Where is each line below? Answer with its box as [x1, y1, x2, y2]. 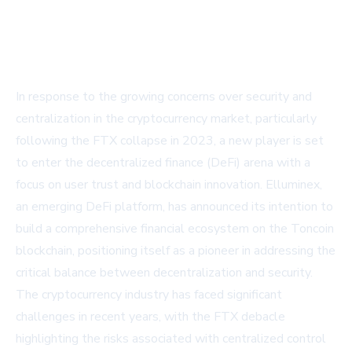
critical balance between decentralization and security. [16, 264, 313, 281]
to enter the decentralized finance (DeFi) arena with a [16, 154, 310, 171]
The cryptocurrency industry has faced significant [16, 286, 282, 303]
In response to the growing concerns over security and [16, 88, 312, 105]
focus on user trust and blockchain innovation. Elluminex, [16, 176, 322, 193]
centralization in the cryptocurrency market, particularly [16, 110, 317, 127]
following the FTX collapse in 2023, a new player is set [16, 132, 324, 149]
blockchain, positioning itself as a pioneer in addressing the [16, 242, 335, 259]
